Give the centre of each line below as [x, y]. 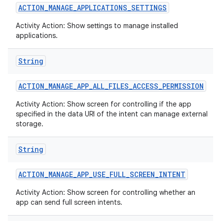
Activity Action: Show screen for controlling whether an [106, 192]
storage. [30, 124]
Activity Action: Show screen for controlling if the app [104, 104]
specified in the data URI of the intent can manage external [112, 114]
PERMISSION [183, 86]
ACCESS [146, 86]
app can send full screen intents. [69, 202]
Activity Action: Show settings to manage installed [97, 26]
